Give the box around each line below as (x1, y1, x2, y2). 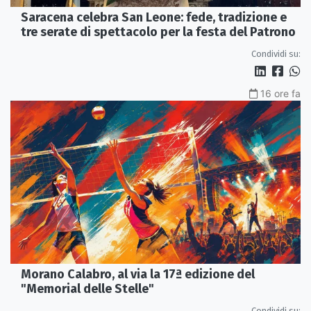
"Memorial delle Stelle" (21, 280, 154, 296)
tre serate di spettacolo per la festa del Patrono (21, 24, 296, 40)
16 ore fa (260, 87, 301, 100)
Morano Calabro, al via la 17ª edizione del (21, 266, 255, 282)
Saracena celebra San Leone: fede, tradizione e (21, 10, 287, 26)
